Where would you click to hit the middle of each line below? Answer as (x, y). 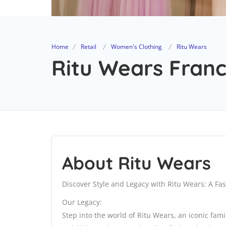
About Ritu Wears (136, 163)
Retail (89, 47)
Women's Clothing (136, 47)
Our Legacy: (82, 202)
